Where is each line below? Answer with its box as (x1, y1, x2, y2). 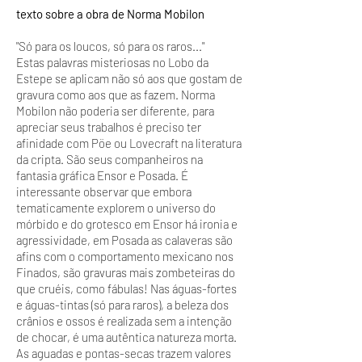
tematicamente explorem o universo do (16, 200, 216, 215)
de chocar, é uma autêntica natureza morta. (16, 330, 237, 344)
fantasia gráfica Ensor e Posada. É (16, 168, 188, 183)
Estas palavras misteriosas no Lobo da (16, 55, 208, 69)
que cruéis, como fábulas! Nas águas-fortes (16, 281, 237, 296)
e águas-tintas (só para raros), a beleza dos (16, 297, 229, 312)
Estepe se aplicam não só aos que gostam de (16, 71, 242, 86)
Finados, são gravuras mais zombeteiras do (16, 265, 235, 280)
